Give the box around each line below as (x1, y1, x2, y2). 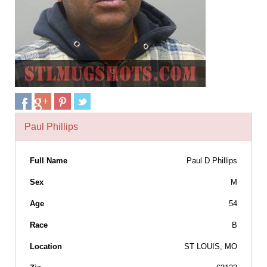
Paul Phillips (24, 122, 78, 132)
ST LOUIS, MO (184, 242, 237, 251)
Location (30, 242, 62, 251)
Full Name (30, 156, 67, 165)
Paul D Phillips (187, 156, 237, 165)
